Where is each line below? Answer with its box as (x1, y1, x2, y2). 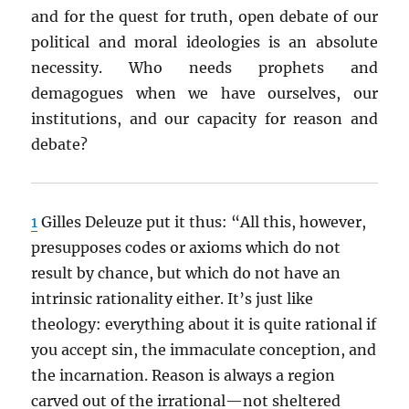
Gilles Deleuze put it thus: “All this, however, (37, 213, 367, 231)
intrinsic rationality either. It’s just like (31, 289, 314, 308)
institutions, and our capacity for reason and (31, 110, 378, 128)
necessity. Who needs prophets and (31, 58, 378, 77)
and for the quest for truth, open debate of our (31, 7, 378, 26)
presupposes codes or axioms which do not (31, 238, 341, 257)
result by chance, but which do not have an (31, 264, 341, 282)
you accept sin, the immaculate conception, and (31, 341, 377, 359)
